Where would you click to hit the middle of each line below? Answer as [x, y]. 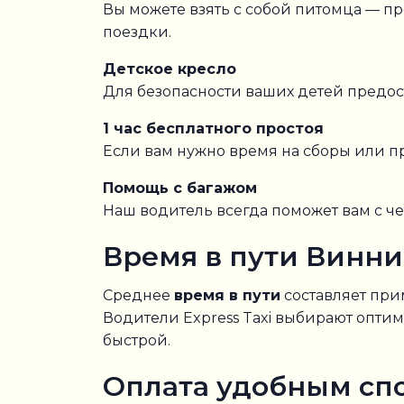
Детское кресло [170, 69]
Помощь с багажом [180, 188]
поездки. [137, 32]
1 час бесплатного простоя [213, 129]
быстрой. [137, 340]
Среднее [138, 295]
